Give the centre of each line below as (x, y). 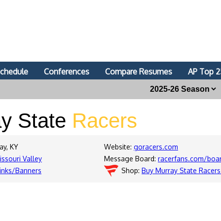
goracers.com (156, 147)
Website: (119, 147)
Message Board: (131, 159)
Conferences (67, 72)
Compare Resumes (139, 72)
